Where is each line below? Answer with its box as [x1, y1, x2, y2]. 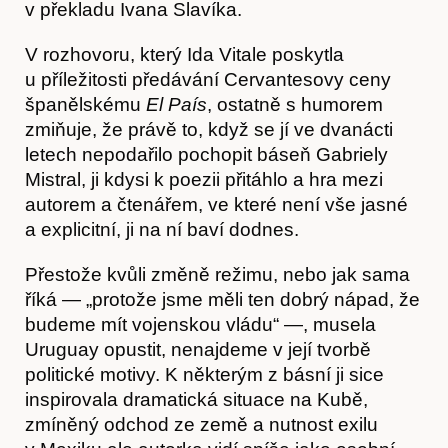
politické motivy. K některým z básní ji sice [25, 363, 384, 385]
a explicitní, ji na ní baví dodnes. [25, 218, 299, 240]
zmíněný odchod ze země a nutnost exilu [25, 413, 378, 435]
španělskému [25, 93, 146, 115]
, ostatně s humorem [207, 93, 383, 115]
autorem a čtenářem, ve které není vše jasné [25, 193, 408, 215]
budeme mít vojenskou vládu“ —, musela [25, 313, 376, 335]
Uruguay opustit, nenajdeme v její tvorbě [25, 338, 371, 360]
